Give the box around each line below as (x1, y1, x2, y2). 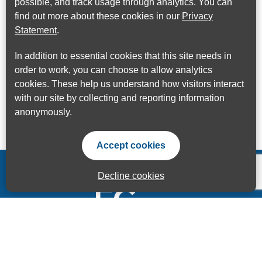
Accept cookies (96, 140, 166, 150)
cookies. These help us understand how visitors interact (15, 79, 244, 89)
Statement (15, 25, 57, 35)
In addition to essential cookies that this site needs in (15, 51, 232, 61)
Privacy (182, 11, 213, 21)
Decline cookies (98, 171, 164, 181)
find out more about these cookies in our (15, 11, 182, 21)
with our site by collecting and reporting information (15, 93, 225, 103)
